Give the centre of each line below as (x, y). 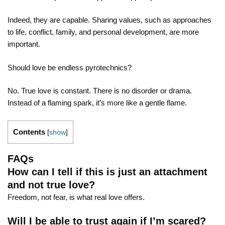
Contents (29, 132)
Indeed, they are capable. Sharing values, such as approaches (109, 20)
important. (24, 44)
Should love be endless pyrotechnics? (70, 67)
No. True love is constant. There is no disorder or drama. (100, 91)
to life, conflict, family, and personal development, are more (103, 32)
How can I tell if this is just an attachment (107, 172)
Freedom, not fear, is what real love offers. (76, 197)
